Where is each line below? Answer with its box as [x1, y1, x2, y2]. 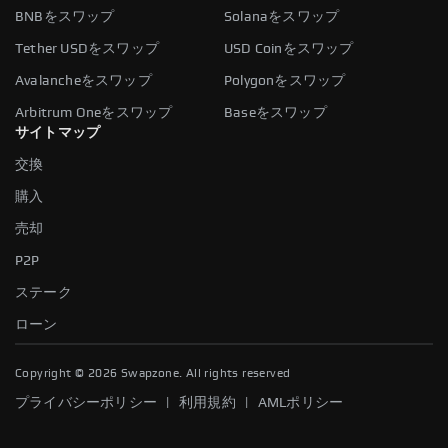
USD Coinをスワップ [224, 41, 354, 56]
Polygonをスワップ [224, 73, 346, 88]
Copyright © [15, 366, 88, 379]
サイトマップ [15, 125, 101, 140]
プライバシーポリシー [15, 395, 157, 410]
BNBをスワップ [15, 9, 115, 24]
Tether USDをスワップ [15, 41, 159, 56]
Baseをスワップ [224, 105, 327, 120]
